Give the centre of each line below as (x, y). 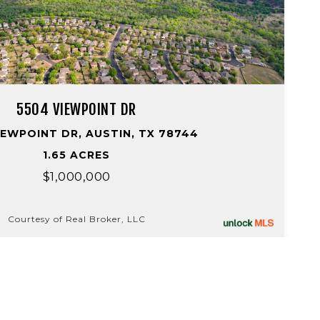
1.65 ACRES (76, 155)
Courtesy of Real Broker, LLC (76, 219)
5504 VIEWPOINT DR (76, 109)
